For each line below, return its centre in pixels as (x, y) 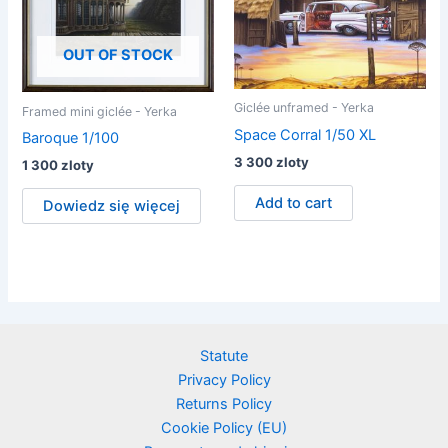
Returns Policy (224, 404)
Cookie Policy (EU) (224, 428)
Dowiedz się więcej (112, 205)
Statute (224, 356)
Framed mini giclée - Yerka (100, 111)
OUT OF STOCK (118, 55)
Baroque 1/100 (71, 137)
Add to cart (293, 202)
